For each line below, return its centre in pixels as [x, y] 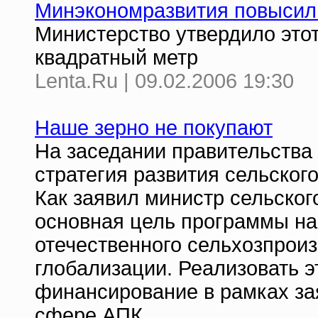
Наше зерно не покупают [154, 128]
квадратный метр [116, 57]
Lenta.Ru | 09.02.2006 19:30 [164, 81]
